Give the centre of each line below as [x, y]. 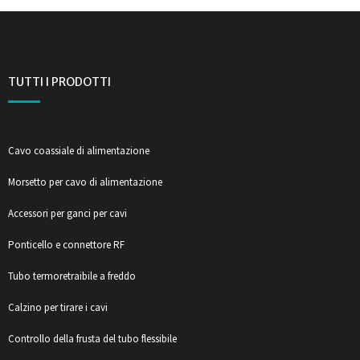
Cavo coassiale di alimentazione [79, 150]
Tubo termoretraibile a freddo [72, 276]
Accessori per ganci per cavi [67, 213]
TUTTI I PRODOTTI [59, 82]
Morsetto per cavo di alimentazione [85, 182]
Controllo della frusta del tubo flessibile [92, 338]
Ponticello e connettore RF [66, 244]
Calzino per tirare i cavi [58, 307]
